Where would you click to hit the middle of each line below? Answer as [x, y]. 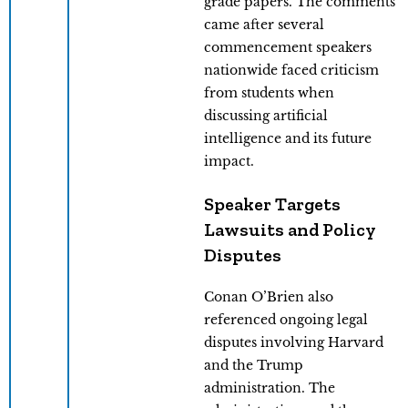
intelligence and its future [288, 138]
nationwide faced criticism [291, 70]
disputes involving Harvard [294, 342]
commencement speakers [288, 47]
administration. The [270, 388]
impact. [229, 161]
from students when [269, 92]
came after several [264, 24]
